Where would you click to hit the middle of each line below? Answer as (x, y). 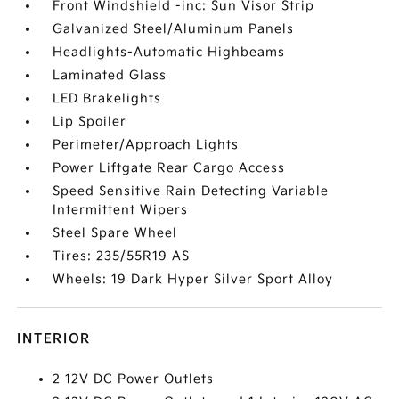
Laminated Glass (110, 76)
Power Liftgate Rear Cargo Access (169, 168)
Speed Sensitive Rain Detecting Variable (191, 191)
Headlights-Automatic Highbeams (169, 53)
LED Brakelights (107, 99)
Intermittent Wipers (121, 210)
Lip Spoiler (90, 122)
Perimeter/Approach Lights (146, 145)
